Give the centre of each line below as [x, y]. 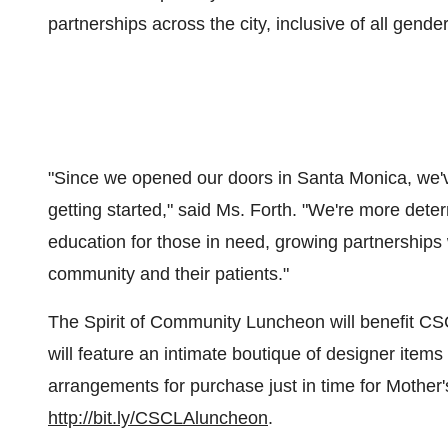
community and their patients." [168, 274]
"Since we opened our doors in [172, 178]
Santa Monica [352, 178]
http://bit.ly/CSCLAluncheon [158, 418]
